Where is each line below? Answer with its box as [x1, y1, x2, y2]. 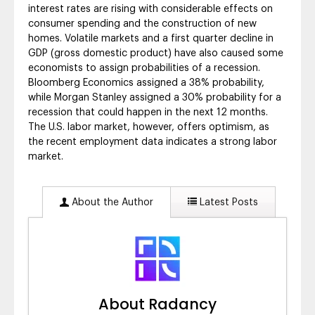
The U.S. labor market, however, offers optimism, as [28, 122, 269, 132]
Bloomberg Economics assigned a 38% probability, [28, 77, 264, 88]
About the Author [69, 197, 153, 207]
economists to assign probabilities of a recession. [28, 63, 260, 73]
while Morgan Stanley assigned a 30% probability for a [28, 92, 281, 103]
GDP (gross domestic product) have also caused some [28, 48, 283, 58]
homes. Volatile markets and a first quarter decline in [28, 33, 274, 44]
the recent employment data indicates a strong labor [28, 136, 277, 147]
